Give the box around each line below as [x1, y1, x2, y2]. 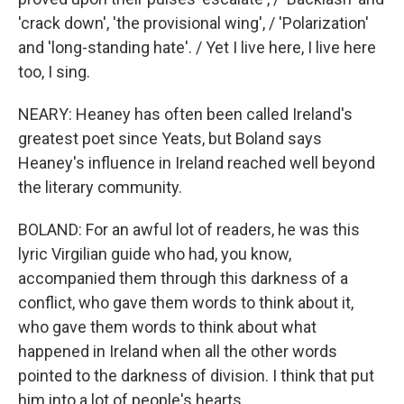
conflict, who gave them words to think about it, [18, 293, 353, 312]
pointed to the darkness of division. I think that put [18, 366, 374, 385]
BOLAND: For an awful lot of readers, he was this [18, 220, 360, 239]
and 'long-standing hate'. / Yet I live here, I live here [18, 38, 376, 57]
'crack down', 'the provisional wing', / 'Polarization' [18, 14, 369, 32]
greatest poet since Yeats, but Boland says [18, 129, 322, 148]
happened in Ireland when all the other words [18, 342, 337, 361]
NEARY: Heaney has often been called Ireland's [18, 105, 353, 124]
